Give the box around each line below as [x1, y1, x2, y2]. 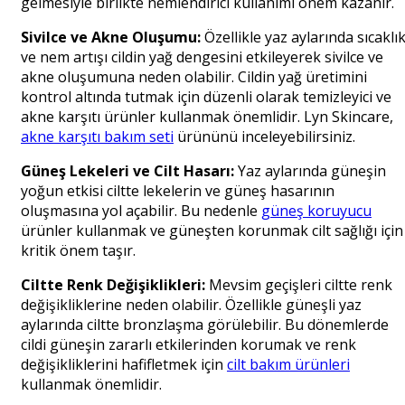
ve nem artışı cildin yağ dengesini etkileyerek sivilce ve [21, 47, 383, 68]
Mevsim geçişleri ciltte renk [205, 275, 392, 296]
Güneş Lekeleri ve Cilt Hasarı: [21, 161, 234, 182]
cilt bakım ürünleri [227, 354, 350, 375]
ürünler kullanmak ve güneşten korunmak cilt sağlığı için [21, 221, 403, 241]
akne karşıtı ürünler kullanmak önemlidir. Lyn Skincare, [21, 107, 393, 127]
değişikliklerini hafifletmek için [21, 354, 227, 375]
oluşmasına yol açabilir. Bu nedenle [21, 201, 261, 221]
